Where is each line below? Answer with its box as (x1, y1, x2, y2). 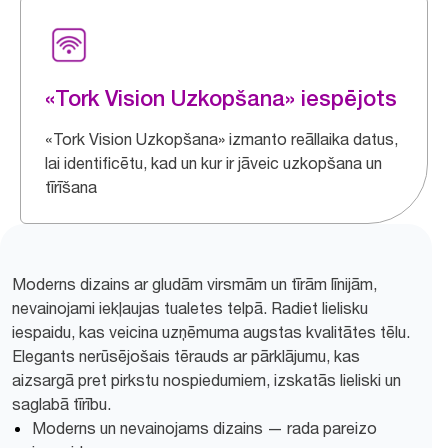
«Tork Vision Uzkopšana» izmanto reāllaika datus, (45, 128, 398, 149)
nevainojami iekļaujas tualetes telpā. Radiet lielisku (12, 297, 368, 318)
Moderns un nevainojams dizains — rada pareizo (32, 417, 377, 438)
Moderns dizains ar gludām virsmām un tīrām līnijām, (12, 273, 377, 294)
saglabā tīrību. (12, 393, 111, 414)
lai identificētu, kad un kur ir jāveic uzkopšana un (45, 152, 382, 173)
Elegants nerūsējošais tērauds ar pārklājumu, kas (12, 345, 360, 366)
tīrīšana (45, 176, 97, 197)
